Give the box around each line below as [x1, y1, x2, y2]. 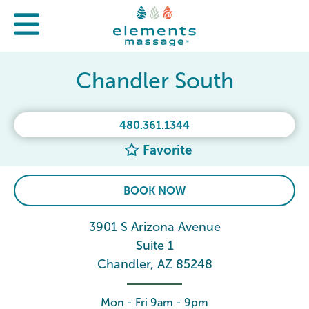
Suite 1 [135, 239, 174, 252]
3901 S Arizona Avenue [88, 220, 221, 234]
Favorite [139, 143, 192, 157]
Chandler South [75, 68, 234, 93]
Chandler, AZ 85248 [97, 257, 212, 271]
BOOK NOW [123, 185, 186, 197]
